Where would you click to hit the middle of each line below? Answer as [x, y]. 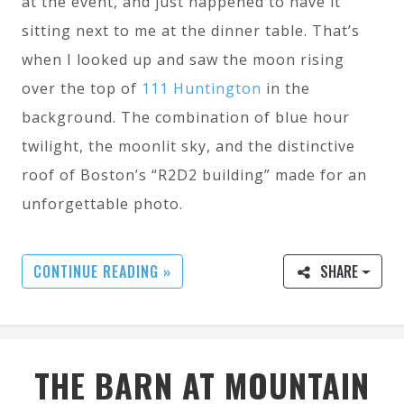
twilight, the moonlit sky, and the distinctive [188, 147]
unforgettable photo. [102, 204]
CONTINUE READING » [102, 272]
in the [286, 89]
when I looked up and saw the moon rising [183, 60]
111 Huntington [202, 89]
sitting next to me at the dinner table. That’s [191, 31]
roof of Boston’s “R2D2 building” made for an [194, 175]
